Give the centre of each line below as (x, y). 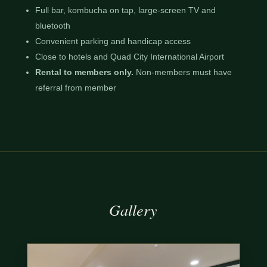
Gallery (133, 209)
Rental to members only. (84, 72)
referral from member (75, 87)
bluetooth (52, 25)
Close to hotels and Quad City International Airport (129, 56)
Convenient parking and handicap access (113, 41)
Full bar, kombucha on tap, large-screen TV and (125, 10)
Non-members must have (182, 72)
